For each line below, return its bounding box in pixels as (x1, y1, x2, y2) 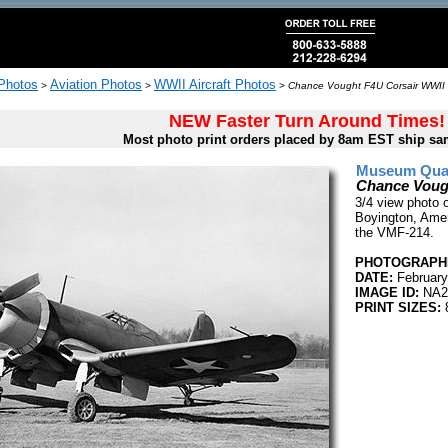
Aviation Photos (50, 77, 142, 92)
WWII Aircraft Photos (154, 77, 276, 92)
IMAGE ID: (355, 285, 419, 300)
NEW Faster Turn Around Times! (168, 111, 445, 131)
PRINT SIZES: (355, 300, 441, 315)
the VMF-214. (355, 225, 434, 240)
